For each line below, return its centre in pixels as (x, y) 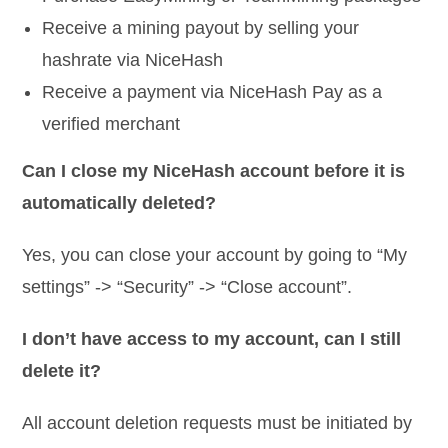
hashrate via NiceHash (133, 59)
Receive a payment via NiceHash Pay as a (212, 91)
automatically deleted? (119, 202)
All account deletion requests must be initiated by (217, 422)
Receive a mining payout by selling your (201, 27)
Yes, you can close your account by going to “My (215, 254)
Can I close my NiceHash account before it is (214, 170)
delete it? (62, 370)
